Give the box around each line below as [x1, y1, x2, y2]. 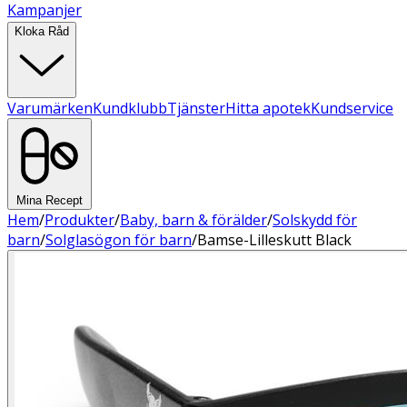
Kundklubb [93, 98, 167, 118]
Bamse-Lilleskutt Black [197, 230, 352, 250]
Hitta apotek [225, 98, 311, 118]
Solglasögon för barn [45, 230, 192, 250]
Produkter [45, 210, 114, 230]
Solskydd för [273, 210, 357, 230]
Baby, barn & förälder [120, 210, 267, 230]
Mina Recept [16, 194, 83, 207]
